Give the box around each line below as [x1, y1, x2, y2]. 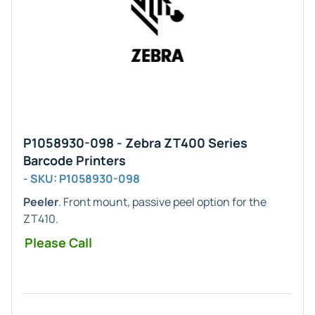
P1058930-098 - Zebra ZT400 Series [23, 134, 247, 151]
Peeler [23, 194, 58, 210]
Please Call [25, 234, 92, 251]
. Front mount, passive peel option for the [58, 194, 266, 210]
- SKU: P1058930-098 [23, 171, 140, 186]
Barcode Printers [23, 152, 126, 169]
